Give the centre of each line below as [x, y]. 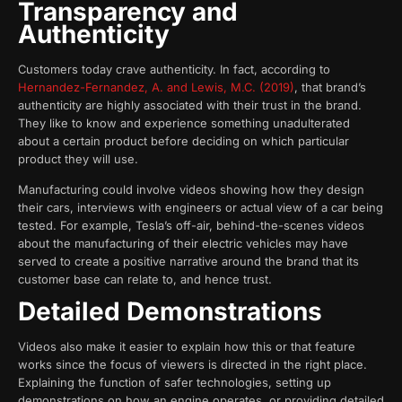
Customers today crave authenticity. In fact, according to [174, 69]
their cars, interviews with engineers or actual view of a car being [201, 208]
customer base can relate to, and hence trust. [145, 280]
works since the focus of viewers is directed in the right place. [192, 365]
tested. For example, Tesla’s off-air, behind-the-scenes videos [191, 226]
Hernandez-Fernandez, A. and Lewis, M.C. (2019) [156, 87]
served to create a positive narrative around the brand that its [188, 262]
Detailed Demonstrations [170, 312]
